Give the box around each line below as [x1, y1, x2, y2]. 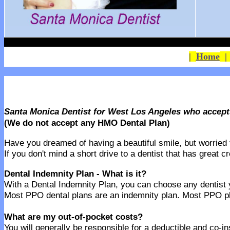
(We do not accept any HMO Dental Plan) [4, 118, 170, 128]
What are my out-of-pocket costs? [4, 212, 143, 222]
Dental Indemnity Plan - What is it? [4, 168, 146, 179]
